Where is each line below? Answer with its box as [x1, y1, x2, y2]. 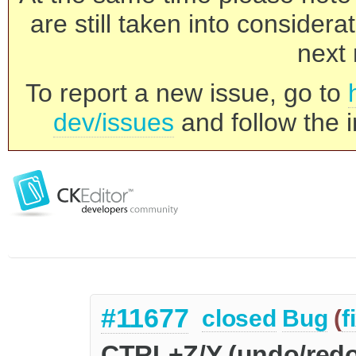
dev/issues [53, 108, 174, 137]
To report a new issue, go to [25, 79, 348, 107]
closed [202, 305, 277, 332]
